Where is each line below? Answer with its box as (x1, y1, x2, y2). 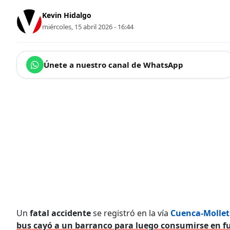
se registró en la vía (91, 207, 168, 219)
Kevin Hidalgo (42, 10, 91, 21)
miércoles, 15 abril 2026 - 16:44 (42, 22, 133, 32)
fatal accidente (28, 207, 91, 219)
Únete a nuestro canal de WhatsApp (44, 59, 183, 70)
